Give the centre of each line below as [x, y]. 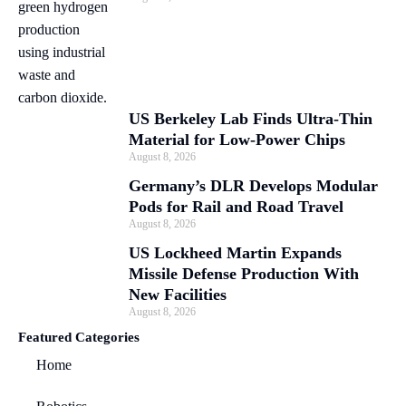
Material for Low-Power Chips [237, 140]
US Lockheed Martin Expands [235, 253]
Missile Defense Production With [244, 274]
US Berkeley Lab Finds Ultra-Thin [251, 119]
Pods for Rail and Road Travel [236, 207]
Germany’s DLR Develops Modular [253, 186]
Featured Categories [79, 338]
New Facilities [178, 295]
